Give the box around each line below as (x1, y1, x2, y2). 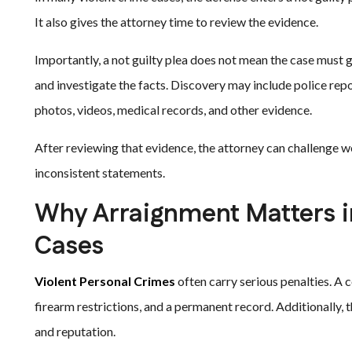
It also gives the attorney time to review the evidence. (35, 14, 318, 29)
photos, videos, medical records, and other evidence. (35, 102, 312, 117)
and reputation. (35, 324, 115, 339)
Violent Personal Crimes (35, 273, 175, 288)
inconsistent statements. (35, 165, 165, 180)
